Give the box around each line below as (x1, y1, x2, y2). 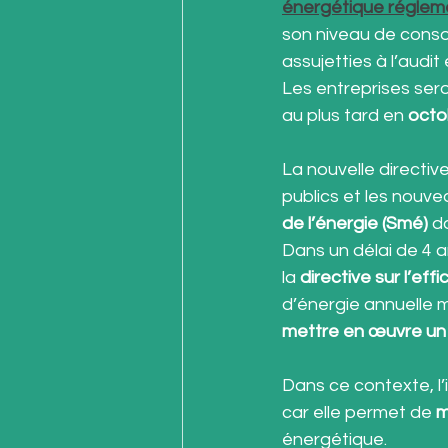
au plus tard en (282, 106, 408, 126)
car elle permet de (282, 403, 436, 423)
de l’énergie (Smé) (282, 214, 428, 234)
